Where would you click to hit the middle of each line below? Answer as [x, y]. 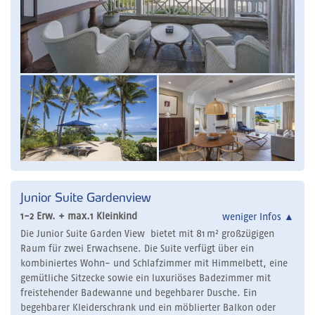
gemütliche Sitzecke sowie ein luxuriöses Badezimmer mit [146, 278]
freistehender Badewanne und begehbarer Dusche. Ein [139, 293]
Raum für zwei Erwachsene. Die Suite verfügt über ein [137, 249]
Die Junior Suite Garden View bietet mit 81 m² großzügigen [147, 234]
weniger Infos [253, 218]
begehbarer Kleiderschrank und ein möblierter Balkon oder [148, 308]
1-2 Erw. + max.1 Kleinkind [79, 217]
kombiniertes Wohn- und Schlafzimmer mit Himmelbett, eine [154, 263]
